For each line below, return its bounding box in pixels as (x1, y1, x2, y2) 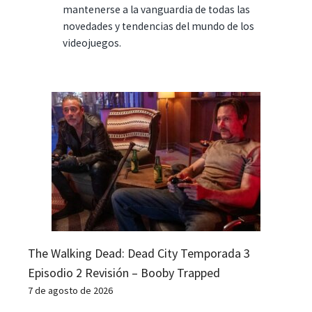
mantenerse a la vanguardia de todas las (63, 2, 250, 16)
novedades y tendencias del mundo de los (63, 19, 254, 33)
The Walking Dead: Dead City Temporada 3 (28, 244, 250, 261)
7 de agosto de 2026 (28, 283, 113, 297)
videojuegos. (63, 36, 121, 49)
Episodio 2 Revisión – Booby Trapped (28, 264, 220, 281)
